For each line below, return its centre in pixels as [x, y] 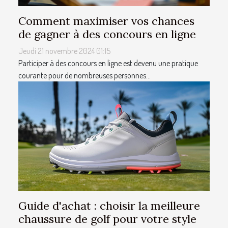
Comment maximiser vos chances [106, 21]
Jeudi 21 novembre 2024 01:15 [64, 51]
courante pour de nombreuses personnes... [84, 75]
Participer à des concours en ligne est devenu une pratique [108, 63]
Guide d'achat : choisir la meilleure [109, 205]
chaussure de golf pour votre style [107, 219]
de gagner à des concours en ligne [107, 34]
